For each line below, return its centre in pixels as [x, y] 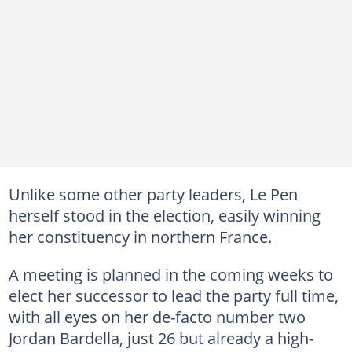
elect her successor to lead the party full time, [173, 295]
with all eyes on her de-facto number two [157, 316]
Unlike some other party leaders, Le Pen [153, 194]
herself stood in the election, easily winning [164, 215]
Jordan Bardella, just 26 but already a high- [161, 337]
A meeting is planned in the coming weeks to [170, 274]
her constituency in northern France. [140, 236]
